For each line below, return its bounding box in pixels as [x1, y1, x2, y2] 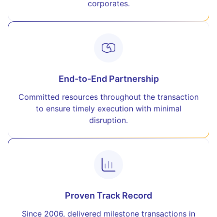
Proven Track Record [65, 190, 152, 201]
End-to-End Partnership [58, 74, 159, 84]
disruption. [89, 115, 128, 125]
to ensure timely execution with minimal [35, 104, 182, 113]
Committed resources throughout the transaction [18, 92, 199, 102]
